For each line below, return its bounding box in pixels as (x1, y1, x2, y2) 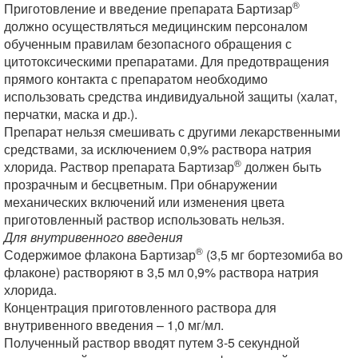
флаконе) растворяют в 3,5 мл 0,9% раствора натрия (4, 263, 319, 281)
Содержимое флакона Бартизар (4, 245, 196, 264)
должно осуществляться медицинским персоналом (4, 17, 308, 35)
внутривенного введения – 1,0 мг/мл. (4, 316, 224, 334)
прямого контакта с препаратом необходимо (4, 70, 268, 88)
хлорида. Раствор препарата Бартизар (4, 157, 234, 176)
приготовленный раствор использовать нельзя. (4, 210, 284, 229)
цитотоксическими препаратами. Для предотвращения (4, 52, 329, 70)
